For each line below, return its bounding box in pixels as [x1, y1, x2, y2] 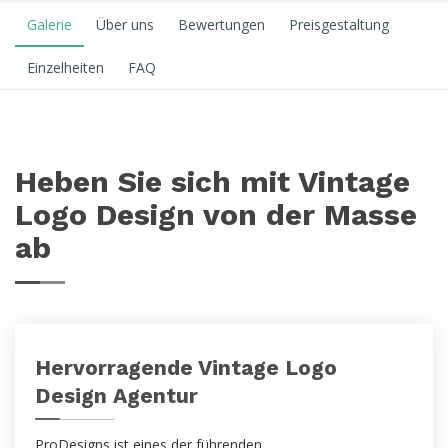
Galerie [27, 15, 72, 34]
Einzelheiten [27, 58, 104, 77]
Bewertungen [178, 15, 265, 34]
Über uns [96, 15, 154, 34]
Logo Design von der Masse [15, 197, 417, 232]
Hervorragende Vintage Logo [35, 355, 337, 380]
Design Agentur [35, 383, 198, 408]
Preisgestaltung [289, 15, 389, 34]
